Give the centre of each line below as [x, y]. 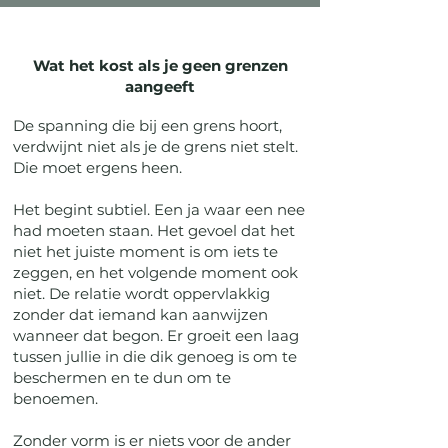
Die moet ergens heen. [97, 167]
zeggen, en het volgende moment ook [155, 272]
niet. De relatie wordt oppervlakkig [141, 293]
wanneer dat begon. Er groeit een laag [156, 335]
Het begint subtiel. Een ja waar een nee [159, 209]
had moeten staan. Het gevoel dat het [154, 230]
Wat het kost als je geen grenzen [160, 65]
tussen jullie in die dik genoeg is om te [155, 356]
